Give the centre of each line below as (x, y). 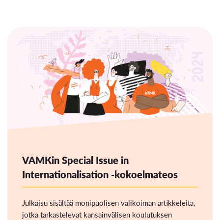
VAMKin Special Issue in (75, 160)
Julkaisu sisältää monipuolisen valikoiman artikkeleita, (109, 202)
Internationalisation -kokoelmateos (100, 175)
